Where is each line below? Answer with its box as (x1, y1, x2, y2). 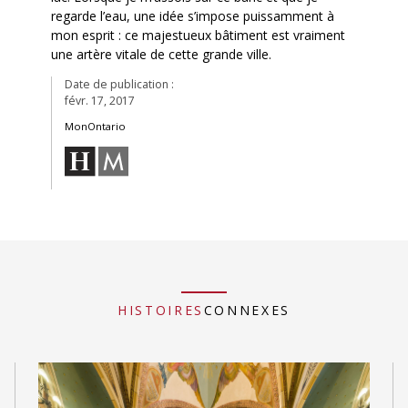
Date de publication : (64, 76, 174, 92)
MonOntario (64, 118, 126, 133)
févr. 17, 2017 (64, 92, 135, 108)
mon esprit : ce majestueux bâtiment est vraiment (50, 25, 345, 44)
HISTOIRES (117, 301, 204, 320)
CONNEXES (203, 301, 291, 320)
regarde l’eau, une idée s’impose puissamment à (50, 6, 334, 25)
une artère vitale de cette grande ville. (50, 45, 271, 63)
